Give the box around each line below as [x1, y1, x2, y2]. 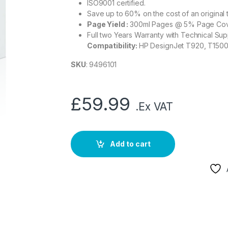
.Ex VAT [135, 100, 174, 113]
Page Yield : [87, 19, 130, 28]
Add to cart [109, 139, 151, 149]
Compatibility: [87, 41, 139, 50]
